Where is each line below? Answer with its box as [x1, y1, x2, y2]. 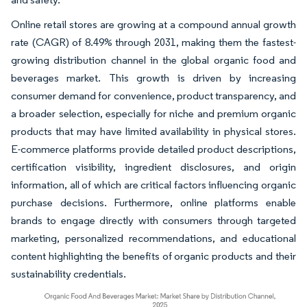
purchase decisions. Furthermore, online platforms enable [11, 195, 296, 209]
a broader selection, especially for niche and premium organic [11, 106, 296, 120]
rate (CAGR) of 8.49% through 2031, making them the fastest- [11, 35, 296, 49]
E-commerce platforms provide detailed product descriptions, [11, 142, 296, 156]
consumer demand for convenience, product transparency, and [11, 88, 296, 102]
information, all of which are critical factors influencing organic [11, 177, 296, 191]
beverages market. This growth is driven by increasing [11, 71, 296, 84]
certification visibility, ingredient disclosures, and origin [11, 160, 296, 173]
